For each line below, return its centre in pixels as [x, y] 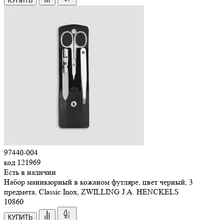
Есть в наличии [30, 172]
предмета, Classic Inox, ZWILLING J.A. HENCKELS [91, 192]
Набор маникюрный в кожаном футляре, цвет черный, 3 [98, 182]
